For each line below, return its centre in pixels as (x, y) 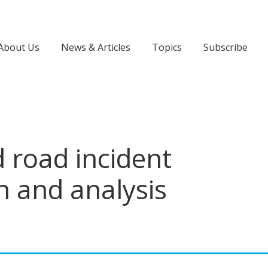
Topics (167, 47)
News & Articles (96, 47)
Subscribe (226, 47)
